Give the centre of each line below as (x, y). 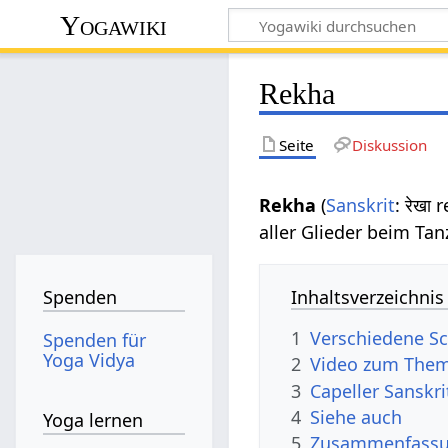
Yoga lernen (93, 420)
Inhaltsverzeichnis (368, 296)
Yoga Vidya (89, 359)
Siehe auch (356, 416)
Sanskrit (361, 204)
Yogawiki (114, 25)
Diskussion (389, 144)
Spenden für (95, 339)
